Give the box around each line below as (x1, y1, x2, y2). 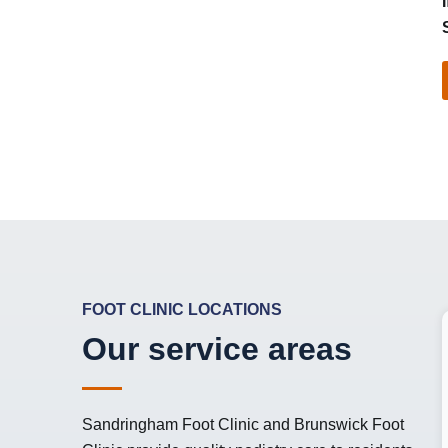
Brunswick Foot (294, 416, 404, 433)
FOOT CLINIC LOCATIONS (82, 301, 282, 318)
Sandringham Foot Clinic (82, 416, 259, 433)
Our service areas (82, 331, 352, 367)
